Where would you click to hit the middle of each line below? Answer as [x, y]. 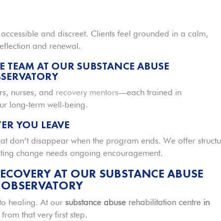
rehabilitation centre [165, 202]
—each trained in [150, 92]
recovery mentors [86, 92]
